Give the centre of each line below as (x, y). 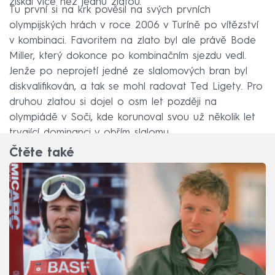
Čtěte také (41, 154)
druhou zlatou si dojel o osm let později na (113, 103)
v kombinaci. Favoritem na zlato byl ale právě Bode (133, 41)
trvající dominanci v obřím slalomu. (90, 133)
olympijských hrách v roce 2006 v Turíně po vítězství (134, 26)
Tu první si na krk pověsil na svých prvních (110, 10)
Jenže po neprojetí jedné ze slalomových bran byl (128, 72)
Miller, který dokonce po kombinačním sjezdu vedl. (128, 56)
